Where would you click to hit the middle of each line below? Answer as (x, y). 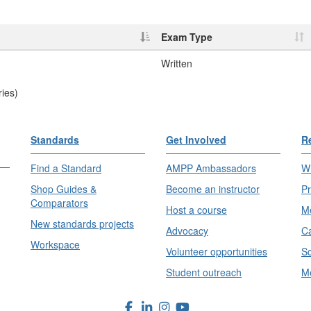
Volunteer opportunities (217, 251)
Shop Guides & (64, 189)
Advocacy (187, 230)
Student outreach (204, 272)
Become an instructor (213, 189)
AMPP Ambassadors (211, 168)
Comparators (59, 203)
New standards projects (82, 224)
